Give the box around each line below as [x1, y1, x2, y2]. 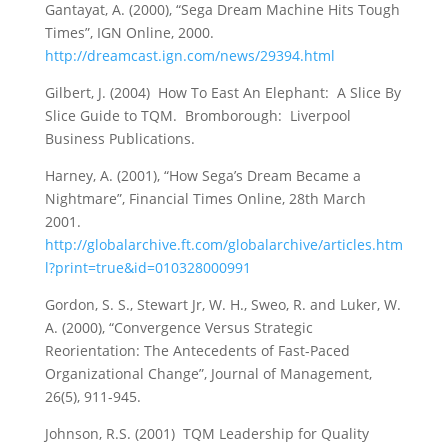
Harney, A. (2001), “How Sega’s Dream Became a [44, 166, 361, 185]
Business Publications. [44, 129, 195, 148]
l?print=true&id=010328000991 [44, 258, 251, 277]
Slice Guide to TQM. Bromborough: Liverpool [44, 106, 351, 125]
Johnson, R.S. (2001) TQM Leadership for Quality [44, 424, 369, 443]
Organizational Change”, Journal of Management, [44, 364, 372, 383]
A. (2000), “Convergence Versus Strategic [44, 318, 313, 337]
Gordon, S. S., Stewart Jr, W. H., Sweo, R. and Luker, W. [44, 295, 401, 314]
